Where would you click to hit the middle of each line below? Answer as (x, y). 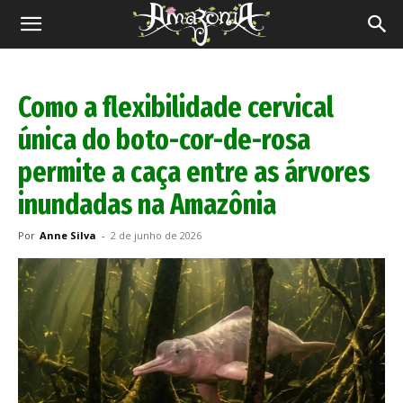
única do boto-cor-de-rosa (164, 139)
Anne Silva (68, 235)
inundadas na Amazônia (147, 204)
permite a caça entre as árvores (194, 172)
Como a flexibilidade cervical (176, 107)
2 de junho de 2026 (156, 235)
